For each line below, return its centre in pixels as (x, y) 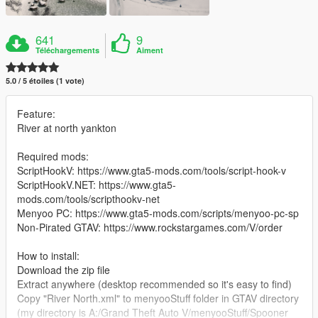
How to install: (48, 255)
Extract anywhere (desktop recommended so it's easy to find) (154, 284)
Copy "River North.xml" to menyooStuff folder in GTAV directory (158, 298)
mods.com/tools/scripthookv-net (88, 198)
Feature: (36, 113)
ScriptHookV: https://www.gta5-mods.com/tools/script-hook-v (152, 170)
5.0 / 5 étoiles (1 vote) (45, 80)
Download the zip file (64, 269)
